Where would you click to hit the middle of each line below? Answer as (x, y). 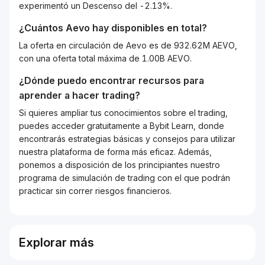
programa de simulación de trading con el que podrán (125, 178)
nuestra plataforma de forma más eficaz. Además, (115, 152)
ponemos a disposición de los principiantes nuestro (119, 165)
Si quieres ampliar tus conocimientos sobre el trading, (123, 113)
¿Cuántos (42, 28)
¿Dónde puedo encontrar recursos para (112, 80)
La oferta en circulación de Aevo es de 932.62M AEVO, (128, 45)
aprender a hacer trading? (80, 95)
